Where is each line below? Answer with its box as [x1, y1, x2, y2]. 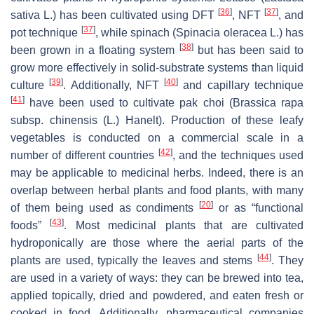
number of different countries [11, 149, 158, 161]
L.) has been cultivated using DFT [40, 8, 218, 21]
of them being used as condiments [11, 201, 200, 214]
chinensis [49, 114, 97, 126]
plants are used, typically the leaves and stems [11, 254, 257, 266]
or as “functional [213, 201, 304, 214]
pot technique [11, 26, 81, 39]
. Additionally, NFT [63, 78, 165, 91]
